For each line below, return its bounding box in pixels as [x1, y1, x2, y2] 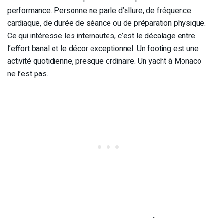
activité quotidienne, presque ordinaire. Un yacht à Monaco [7, 55, 201, 68]
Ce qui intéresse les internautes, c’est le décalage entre [7, 30, 195, 42]
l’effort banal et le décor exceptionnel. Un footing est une [7, 43, 199, 55]
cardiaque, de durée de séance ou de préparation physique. [7, 18, 206, 30]
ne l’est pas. [7, 68, 48, 80]
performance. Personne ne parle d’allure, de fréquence [7, 5, 191, 17]
